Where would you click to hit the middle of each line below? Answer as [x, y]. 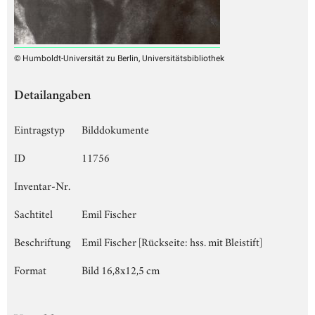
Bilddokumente [115, 128]
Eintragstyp [39, 128]
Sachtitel [33, 213]
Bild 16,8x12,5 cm [121, 269]
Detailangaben [52, 96]
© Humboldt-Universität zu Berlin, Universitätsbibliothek [119, 58]
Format [30, 269]
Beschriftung [42, 241]
